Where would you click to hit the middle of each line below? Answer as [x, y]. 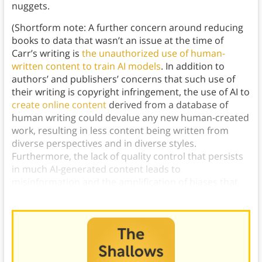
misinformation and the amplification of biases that [125, 182]
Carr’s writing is [46, 54]
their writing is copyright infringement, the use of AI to [130, 92]
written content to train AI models [86, 66]
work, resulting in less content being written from [120, 131]
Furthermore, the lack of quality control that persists [127, 156]
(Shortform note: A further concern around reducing [127, 28]
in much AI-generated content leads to [96, 169]
